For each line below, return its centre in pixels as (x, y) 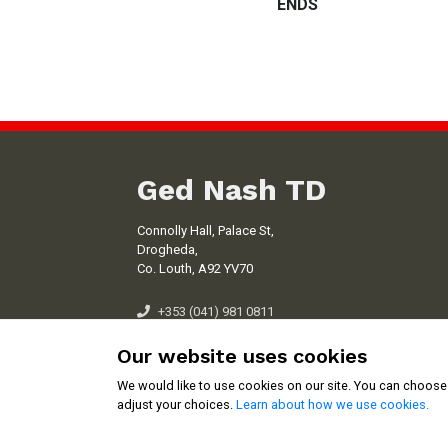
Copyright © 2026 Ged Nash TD (222, 421)
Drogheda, (167, 249)
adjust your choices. (176, 404)
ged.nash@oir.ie (204, 330)
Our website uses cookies (242, 356)
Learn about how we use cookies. (332, 404)
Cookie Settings (82, 414)
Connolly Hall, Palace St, (205, 230)
